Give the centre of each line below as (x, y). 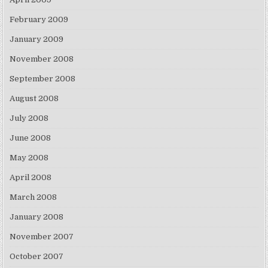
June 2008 (31, 138)
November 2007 (42, 237)
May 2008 (29, 158)
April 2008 (31, 178)
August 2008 (34, 99)
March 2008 (33, 197)
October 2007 (37, 257)
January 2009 (37, 39)
